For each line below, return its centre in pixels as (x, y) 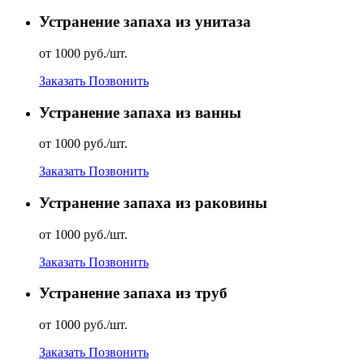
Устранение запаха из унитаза (145, 22)
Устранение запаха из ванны (140, 112)
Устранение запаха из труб (133, 293)
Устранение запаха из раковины (153, 202)
